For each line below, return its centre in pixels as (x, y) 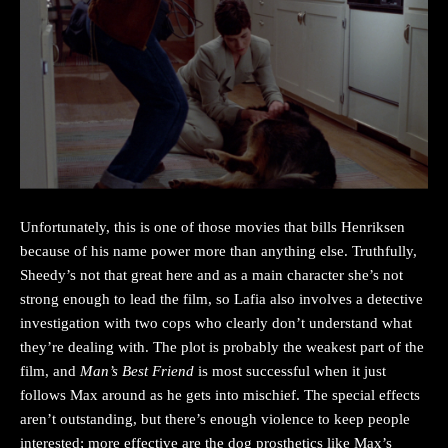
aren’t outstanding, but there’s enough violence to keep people (215, 419)
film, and (50, 371)
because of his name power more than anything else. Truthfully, (218, 251)
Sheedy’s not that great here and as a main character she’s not (211, 275)
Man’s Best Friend (137, 371)
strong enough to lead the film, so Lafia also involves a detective (221, 299)
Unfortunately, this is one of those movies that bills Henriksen (212, 227)
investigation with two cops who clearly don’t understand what (216, 323)
